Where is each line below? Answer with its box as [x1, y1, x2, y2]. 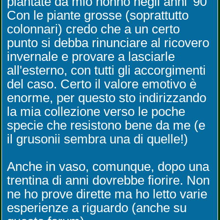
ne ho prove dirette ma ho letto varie [7, 187, 207, 201]
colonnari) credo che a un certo [7, 22, 180, 36]
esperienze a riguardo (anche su [7, 200, 187, 215]
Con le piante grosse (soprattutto [7, 8, 189, 23]
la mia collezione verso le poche [7, 104, 185, 119]
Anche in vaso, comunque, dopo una [7, 159, 209, 174]
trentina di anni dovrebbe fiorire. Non [7, 173, 210, 188]
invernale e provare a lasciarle [7, 49, 175, 64]
